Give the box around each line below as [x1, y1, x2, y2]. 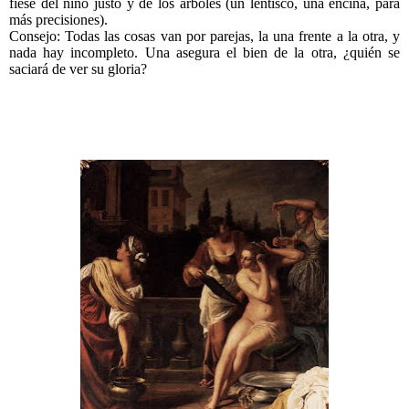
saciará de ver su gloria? [9, 61, 147, 78]
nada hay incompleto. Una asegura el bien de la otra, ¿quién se [9, 45, 400, 61]
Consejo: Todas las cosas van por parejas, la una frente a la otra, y [9, 28, 400, 45]
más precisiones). [9, 12, 108, 28]
